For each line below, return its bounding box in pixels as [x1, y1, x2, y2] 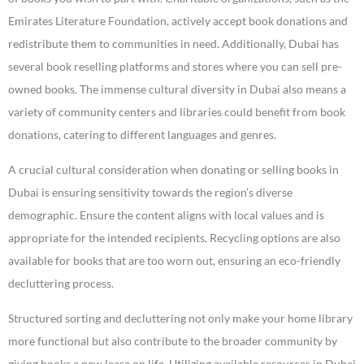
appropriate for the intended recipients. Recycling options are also [8, 231, 340, 245]
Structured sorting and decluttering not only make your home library [8, 311, 353, 326]
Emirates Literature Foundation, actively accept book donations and [8, 14, 348, 28]
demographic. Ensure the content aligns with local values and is [8, 208, 324, 223]
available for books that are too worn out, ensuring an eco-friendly [8, 253, 340, 268]
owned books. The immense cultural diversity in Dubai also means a [8, 82, 346, 97]
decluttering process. [8, 276, 114, 291]
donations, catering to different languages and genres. [8, 128, 276, 142]
